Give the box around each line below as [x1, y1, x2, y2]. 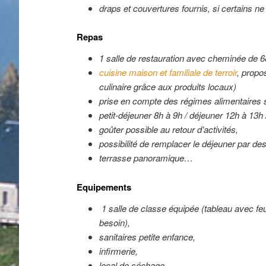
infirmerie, [99, 244, 138, 257]
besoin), [99, 216, 130, 229]
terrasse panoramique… [99, 151, 193, 164]
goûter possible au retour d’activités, [99, 123, 238, 136]
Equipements [77, 180, 132, 194]
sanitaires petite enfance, [99, 230, 195, 243]
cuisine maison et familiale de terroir [99, 66, 237, 79]
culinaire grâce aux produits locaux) [99, 80, 236, 93]
